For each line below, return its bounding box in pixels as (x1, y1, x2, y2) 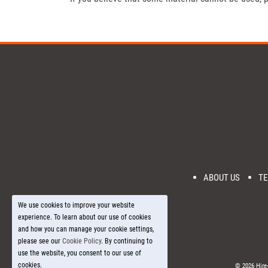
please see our (18, 237, 62, 245)
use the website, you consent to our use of (18, 249, 141, 257)
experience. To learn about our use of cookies (18, 213, 151, 221)
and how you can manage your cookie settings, (18, 225, 154, 233)
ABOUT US (203, 172, 240, 183)
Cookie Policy (62, 237, 101, 245)
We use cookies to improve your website (18, 201, 135, 209)
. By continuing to (101, 237, 153, 245)
